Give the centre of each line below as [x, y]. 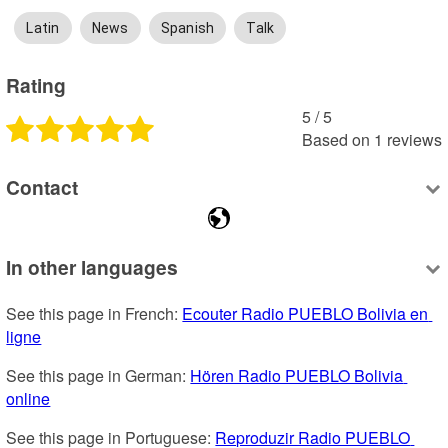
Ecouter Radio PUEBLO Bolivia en [305, 314]
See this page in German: [98, 376]
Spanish [187, 28]
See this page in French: [94, 314]
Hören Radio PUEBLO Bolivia [297, 376]
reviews [414, 139]
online [28, 399]
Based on [335, 139]
